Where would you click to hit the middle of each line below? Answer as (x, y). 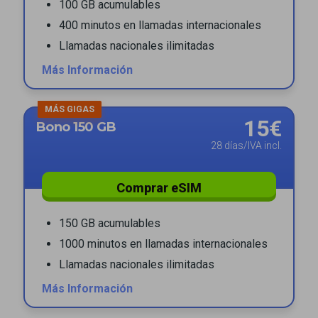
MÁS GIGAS (70, 109)
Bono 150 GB (76, 127)
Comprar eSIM (159, 187)
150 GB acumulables (110, 223)
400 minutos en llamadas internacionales (160, 25)
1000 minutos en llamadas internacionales (163, 243)
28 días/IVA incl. (246, 145)
